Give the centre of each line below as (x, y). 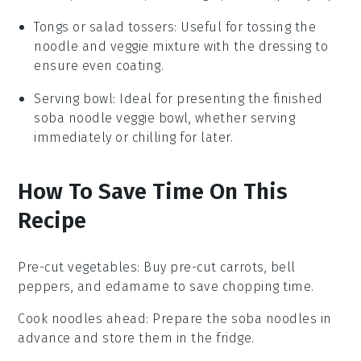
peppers (44, 286)
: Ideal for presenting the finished (218, 98)
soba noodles (274, 318)
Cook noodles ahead (82, 318)
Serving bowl (74, 98)
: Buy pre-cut (179, 267)
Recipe (52, 220)
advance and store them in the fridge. (136, 338)
